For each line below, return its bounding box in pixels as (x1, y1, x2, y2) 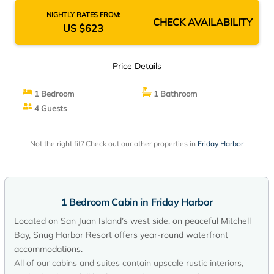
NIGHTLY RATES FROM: (46, 10, 120, 19)
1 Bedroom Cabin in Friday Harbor (61, 196, 213, 208)
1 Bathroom (151, 89, 197, 98)
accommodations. (14, 243, 83, 254)
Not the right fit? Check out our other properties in (30, 139, 198, 148)
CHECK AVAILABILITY (152, 16, 253, 28)
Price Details (112, 61, 161, 72)
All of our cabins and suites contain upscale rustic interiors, (14, 257, 243, 268)
